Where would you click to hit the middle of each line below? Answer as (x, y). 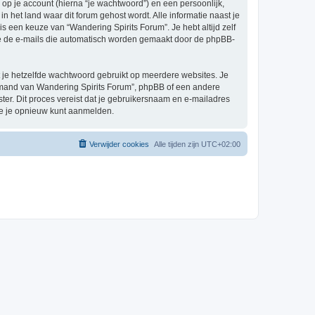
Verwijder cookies (119, 144)
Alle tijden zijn (178, 144)
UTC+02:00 (221, 144)
